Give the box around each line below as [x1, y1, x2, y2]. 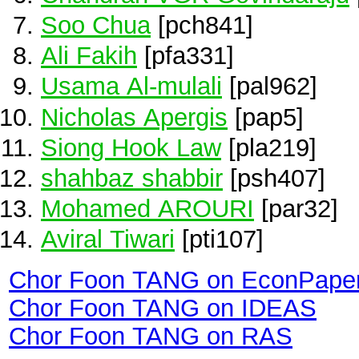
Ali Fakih [41, 42, 137, 70]
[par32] [254, 195, 338, 223]
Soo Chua [41, 11, 151, 38]
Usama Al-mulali [41, 72, 222, 100]
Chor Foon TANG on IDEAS [9, 294, 317, 322]
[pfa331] [137, 42, 234, 70]
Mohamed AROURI [41, 195, 254, 223]
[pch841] [151, 11, 253, 38]
